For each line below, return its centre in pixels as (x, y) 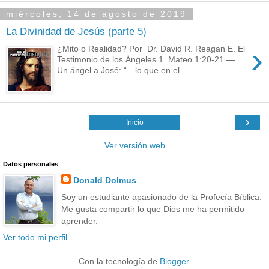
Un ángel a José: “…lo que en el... (122, 70)
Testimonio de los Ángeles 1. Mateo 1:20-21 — (146, 59)
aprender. (79, 221)
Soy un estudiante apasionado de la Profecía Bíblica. (161, 197)
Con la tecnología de (119, 261)
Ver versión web (134, 146)
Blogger (174, 261)
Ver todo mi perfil (35, 237)
